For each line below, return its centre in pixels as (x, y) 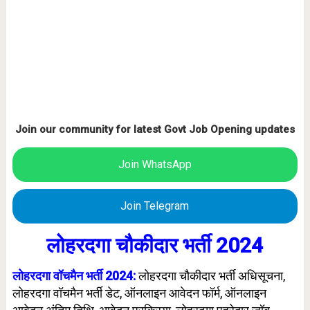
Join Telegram (155, 206)
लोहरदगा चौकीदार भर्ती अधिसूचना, (211, 276)
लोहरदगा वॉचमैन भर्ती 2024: (75, 276)
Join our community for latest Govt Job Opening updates (155, 129)
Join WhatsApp (155, 164)
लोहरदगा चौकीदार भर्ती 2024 (155, 245)
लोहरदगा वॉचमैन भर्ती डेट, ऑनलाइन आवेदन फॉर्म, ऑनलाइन (139, 293)
